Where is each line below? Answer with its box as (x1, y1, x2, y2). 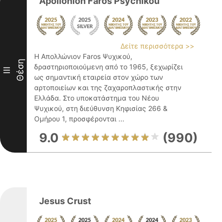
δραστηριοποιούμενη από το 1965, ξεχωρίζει (34, 62, 183, 71)
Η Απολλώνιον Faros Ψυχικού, (34, 52, 132, 60)
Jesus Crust (39, 196, 91, 206)
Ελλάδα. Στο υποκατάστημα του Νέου (34, 94, 159, 102)
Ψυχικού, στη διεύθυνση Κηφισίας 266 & (34, 104, 167, 112)
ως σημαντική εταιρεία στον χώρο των (34, 73, 163, 81)
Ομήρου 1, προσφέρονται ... (34, 114, 124, 123)
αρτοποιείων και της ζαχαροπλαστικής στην (34, 83, 181, 92)
